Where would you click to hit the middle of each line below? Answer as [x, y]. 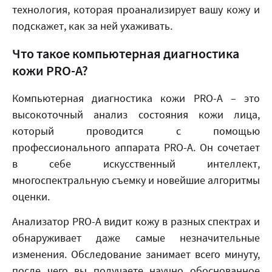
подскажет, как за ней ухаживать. [92, 26]
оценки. [31, 196]
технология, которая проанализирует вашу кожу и [136, 9]
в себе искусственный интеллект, [136, 164]
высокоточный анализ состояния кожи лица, [136, 114]
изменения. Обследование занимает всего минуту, [136, 254]
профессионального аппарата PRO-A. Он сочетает [136, 147]
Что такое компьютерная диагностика [126, 53]
